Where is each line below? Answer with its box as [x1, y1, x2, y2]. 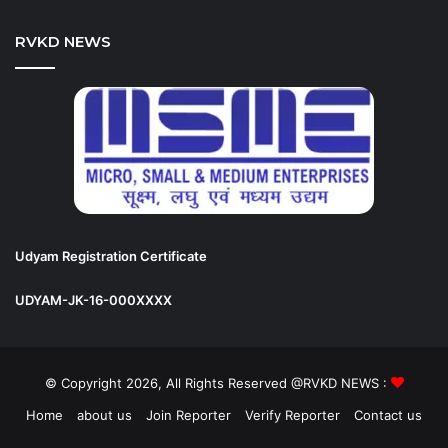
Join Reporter [146, 407, 231, 424]
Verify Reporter [245, 407, 340, 424]
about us [77, 407, 132, 424]
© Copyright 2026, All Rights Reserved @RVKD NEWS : [44, 375, 391, 392]
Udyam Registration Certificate [15, 248, 207, 265]
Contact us [354, 407, 422, 424]
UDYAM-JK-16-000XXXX [15, 292, 172, 309]
